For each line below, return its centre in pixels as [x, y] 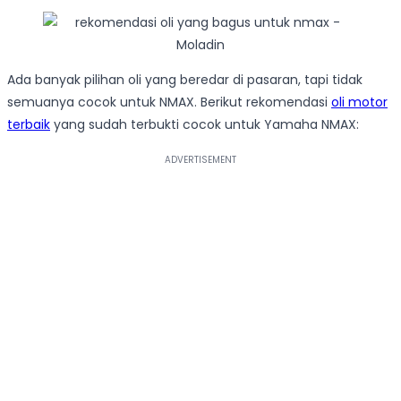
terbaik [29, 125]
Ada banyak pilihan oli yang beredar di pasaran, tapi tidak [185, 80]
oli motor [359, 102]
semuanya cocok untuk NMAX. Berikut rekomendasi [169, 102]
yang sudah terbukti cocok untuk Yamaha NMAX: [205, 125]
